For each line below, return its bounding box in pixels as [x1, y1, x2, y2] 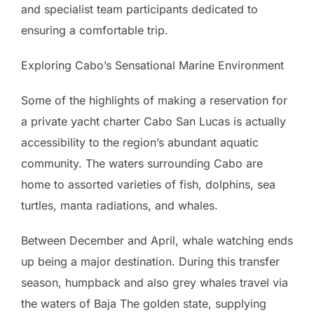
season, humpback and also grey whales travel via [21, 275, 288, 289]
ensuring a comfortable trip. [21, 22, 168, 37]
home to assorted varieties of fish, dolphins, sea [21, 177, 275, 191]
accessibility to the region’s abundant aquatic [21, 135, 259, 149]
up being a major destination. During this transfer [21, 254, 280, 268]
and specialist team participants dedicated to [21, 1, 258, 16]
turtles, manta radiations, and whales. [21, 198, 218, 212]
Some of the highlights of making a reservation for [21, 93, 287, 107]
